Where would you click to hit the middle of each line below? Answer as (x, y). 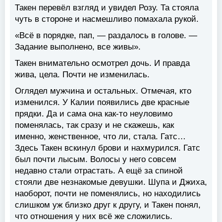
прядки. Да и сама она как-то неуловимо (94, 114)
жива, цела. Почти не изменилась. (82, 75)
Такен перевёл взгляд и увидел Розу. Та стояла (107, 8)
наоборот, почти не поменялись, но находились (108, 194)
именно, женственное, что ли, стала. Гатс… (100, 137)
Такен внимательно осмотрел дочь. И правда (102, 63)
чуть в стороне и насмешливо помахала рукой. (107, 19)
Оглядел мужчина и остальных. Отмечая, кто (103, 91)
